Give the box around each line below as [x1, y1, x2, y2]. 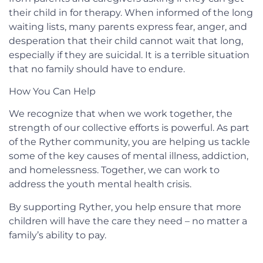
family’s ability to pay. [9, 229, 106, 241]
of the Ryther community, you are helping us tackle [9, 136, 250, 148]
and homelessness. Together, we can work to [9, 164, 220, 176]
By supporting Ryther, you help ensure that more [9, 201, 241, 213]
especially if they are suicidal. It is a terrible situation [9, 49, 249, 60]
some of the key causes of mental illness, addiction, [9, 150, 248, 162]
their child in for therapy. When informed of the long [9, 6, 253, 18]
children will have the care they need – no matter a [9, 215, 247, 227]
